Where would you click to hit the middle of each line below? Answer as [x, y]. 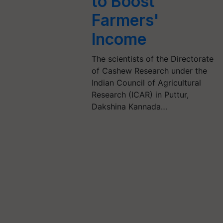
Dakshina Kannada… [130, 107]
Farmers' [126, 20]
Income [119, 39]
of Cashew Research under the [150, 71]
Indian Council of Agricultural [147, 83]
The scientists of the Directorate [153, 59]
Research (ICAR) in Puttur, [140, 95]
